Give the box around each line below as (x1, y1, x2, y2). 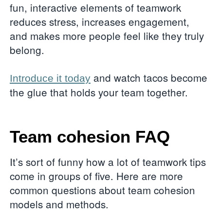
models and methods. (10, 197, 109, 212)
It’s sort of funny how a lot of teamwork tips (10, 154, 206, 169)
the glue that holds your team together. (10, 85, 191, 100)
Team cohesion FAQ (10, 127, 170, 146)
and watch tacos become (91, 70, 207, 85)
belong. (10, 42, 44, 57)
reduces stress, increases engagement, (10, 14, 189, 29)
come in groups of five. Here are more (10, 168, 183, 183)
